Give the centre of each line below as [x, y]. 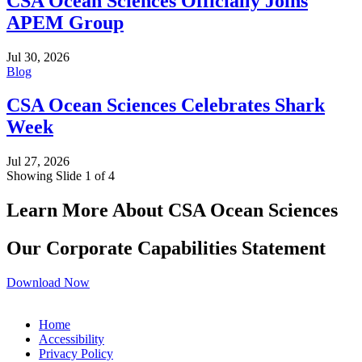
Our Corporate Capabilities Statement [166, 248]
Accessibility [72, 339]
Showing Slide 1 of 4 [61, 176]
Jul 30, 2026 [38, 57]
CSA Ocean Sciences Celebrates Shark [166, 105]
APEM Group [65, 22]
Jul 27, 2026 [38, 162]
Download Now [48, 283]
